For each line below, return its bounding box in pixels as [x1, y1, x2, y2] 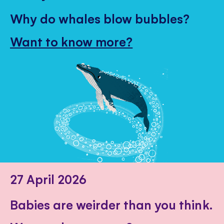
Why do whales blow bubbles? [10, 10, 190, 27]
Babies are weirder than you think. [10, 195, 212, 212]
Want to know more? [10, 32, 133, 49]
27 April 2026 [10, 170, 87, 187]
